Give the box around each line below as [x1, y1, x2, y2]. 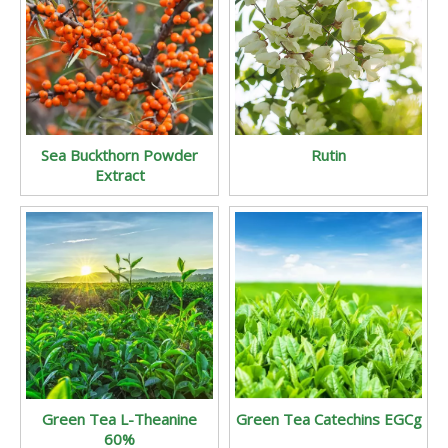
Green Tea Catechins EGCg [235, 409, 422, 430]
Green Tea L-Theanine [42, 409, 197, 430]
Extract [94, 165, 145, 186]
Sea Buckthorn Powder [41, 145, 198, 166]
